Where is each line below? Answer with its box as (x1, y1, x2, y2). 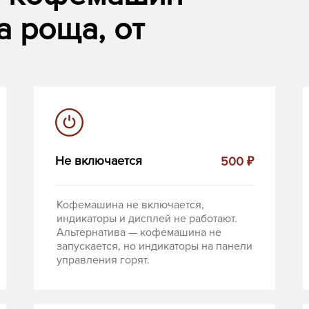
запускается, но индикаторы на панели (57, 239, 252, 254)
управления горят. (57, 253, 150, 268)
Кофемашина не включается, (57, 198, 204, 212)
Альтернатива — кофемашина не (57, 226, 221, 240)
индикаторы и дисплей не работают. (57, 212, 237, 226)
